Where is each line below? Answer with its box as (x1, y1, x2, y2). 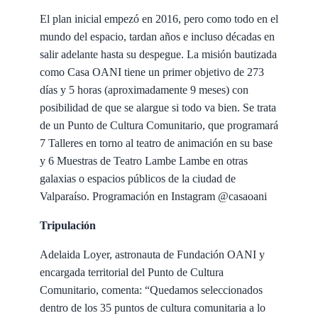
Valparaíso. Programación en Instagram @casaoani (40, 190, 267, 202)
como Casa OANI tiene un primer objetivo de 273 (40, 65, 264, 78)
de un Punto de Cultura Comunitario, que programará (40, 119, 278, 131)
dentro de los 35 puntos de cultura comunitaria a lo (40, 301, 265, 314)
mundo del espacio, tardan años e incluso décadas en (40, 30, 275, 43)
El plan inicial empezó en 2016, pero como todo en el (40, 12, 278, 25)
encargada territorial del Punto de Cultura (40, 265, 224, 278)
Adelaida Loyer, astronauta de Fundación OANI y (40, 248, 265, 261)
